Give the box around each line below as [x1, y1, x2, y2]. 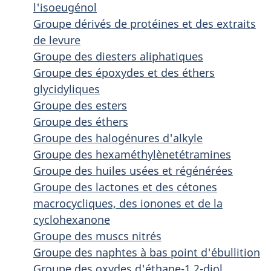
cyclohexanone [33, 212, 110, 227]
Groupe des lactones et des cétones [33, 180, 217, 194]
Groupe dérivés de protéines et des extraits [33, 16, 256, 31]
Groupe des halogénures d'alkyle [33, 131, 203, 145]
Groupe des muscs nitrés [33, 229, 162, 243]
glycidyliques [33, 82, 100, 96]
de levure [33, 33, 80, 47]
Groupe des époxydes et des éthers [33, 65, 215, 80]
